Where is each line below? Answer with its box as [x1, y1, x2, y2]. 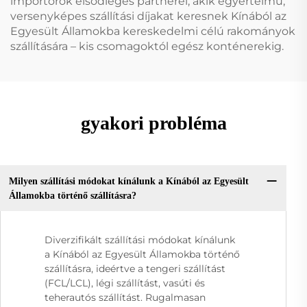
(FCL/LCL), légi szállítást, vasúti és [45, 277, 205, 290]
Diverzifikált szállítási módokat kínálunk [45, 234, 235, 247]
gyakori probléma [80, 112, 227, 134]
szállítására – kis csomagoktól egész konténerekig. [10, 40, 284, 53]
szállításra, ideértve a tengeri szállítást [45, 262, 225, 275]
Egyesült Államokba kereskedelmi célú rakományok [10, 25, 295, 38]
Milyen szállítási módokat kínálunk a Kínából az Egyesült [8, 175, 249, 186]
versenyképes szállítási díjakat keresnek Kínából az [10, 10, 286, 23]
